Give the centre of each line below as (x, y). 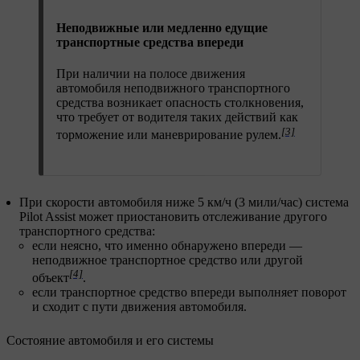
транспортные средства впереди (150, 43)
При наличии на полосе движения (151, 74)
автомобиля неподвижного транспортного (173, 88)
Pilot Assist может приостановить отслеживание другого (173, 216)
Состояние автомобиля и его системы (110, 341)
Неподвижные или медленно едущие (162, 28)
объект (51, 278)
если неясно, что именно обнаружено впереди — (167, 245)
